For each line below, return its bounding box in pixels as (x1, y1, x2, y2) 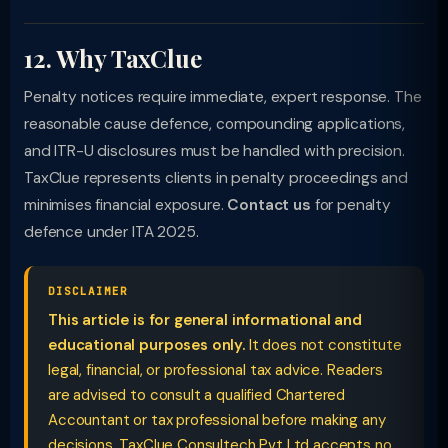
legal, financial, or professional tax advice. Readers (48, 360, 383, 380)
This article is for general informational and (48, 310, 363, 330)
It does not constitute (244, 335, 402, 355)
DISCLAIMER (48, 284, 128, 298)
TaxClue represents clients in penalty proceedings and (24, 168, 408, 188)
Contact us (227, 195, 311, 215)
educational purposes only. (48, 335, 245, 355)
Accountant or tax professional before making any (48, 410, 386, 430)
